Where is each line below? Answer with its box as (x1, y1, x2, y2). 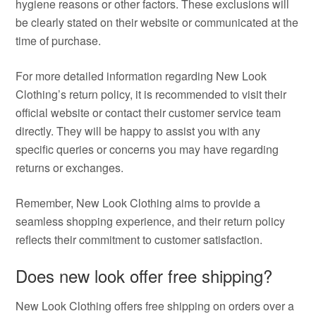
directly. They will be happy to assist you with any (16, 123, 261, 139)
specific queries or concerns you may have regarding (16, 141, 279, 157)
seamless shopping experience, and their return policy (16, 213, 286, 229)
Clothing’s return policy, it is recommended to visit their (16, 86, 287, 102)
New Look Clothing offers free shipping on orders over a (16, 298, 295, 314)
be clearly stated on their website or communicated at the (16, 14, 299, 30)
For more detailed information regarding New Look (16, 68, 267, 84)
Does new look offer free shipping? (16, 263, 273, 288)
